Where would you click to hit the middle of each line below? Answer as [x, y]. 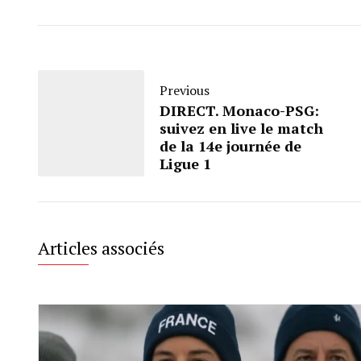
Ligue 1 [185, 164]
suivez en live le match [241, 129]
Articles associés [101, 248]
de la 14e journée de [230, 146]
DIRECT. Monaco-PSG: [239, 111]
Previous [185, 91]
